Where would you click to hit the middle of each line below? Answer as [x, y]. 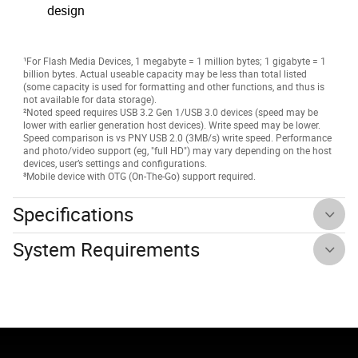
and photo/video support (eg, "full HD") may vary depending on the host [177, 151]
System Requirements [106, 250]
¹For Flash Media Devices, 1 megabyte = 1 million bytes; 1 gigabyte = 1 [175, 61]
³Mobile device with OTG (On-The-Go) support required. [139, 176]
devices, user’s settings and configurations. [115, 163]
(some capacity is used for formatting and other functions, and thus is [174, 87]
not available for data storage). [90, 99]
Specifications [73, 215]
